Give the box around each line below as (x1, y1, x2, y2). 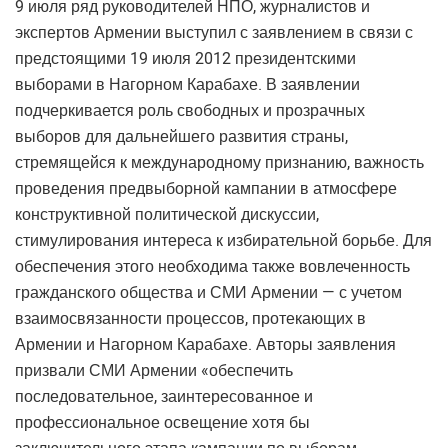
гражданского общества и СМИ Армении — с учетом (15, 283, 402, 302)
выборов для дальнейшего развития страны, (15, 127, 348, 146)
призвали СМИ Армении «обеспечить (15, 361, 293, 380)
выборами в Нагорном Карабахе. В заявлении (15, 75, 360, 94)
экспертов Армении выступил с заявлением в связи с (15, 23, 413, 42)
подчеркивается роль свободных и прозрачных (15, 101, 365, 120)
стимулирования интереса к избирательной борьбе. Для (15, 231, 432, 250)
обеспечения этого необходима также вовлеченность (15, 257, 410, 276)
